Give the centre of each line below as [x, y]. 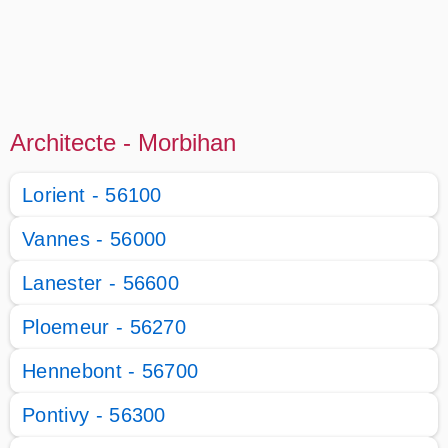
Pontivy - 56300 [94, 415]
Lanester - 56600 [101, 283]
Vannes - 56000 [94, 239]
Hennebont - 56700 [110, 371]
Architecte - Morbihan [123, 142]
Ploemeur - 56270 [104, 327]
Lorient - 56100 [92, 195]
